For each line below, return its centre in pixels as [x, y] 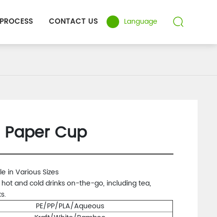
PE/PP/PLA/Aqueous [70, 206]
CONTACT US [73, 22]
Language [141, 22]
